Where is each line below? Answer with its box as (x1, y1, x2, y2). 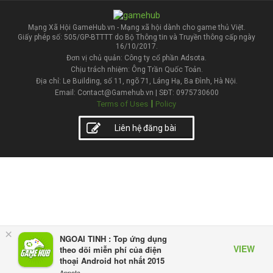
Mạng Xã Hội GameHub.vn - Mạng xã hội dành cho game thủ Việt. (27, 23, 246, 32)
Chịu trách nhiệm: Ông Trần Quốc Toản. (70, 65, 203, 74)
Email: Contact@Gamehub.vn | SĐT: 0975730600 (54, 88, 219, 97)
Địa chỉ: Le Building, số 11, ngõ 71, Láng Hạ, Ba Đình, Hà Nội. (35, 76, 238, 85)
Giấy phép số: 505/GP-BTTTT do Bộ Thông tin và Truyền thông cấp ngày (18, 32, 255, 41)
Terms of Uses (97, 99, 148, 108)
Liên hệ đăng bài (114, 122, 176, 133)
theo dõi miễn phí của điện (60, 244, 161, 255)
